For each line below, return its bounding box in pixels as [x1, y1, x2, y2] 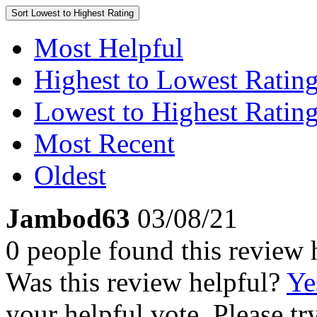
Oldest [34, 160, 106, 190]
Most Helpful [34, 33, 183, 63]
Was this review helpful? [6, 267, 287, 297]
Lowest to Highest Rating [31, 8, 134, 18]
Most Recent [34, 128, 175, 158]
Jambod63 [6, 203, 130, 234]
